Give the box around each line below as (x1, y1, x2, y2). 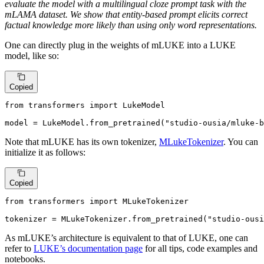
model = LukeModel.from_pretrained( (5, 118, 165, 127)
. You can (223, 136, 258, 147)
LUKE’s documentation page (34, 243, 143, 253)
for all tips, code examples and (143, 243, 258, 253)
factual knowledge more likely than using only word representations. (5, 20, 257, 31)
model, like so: (5, 51, 59, 61)
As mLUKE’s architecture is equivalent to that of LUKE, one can (5, 232, 248, 243)
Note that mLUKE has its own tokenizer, (5, 136, 159, 147)
